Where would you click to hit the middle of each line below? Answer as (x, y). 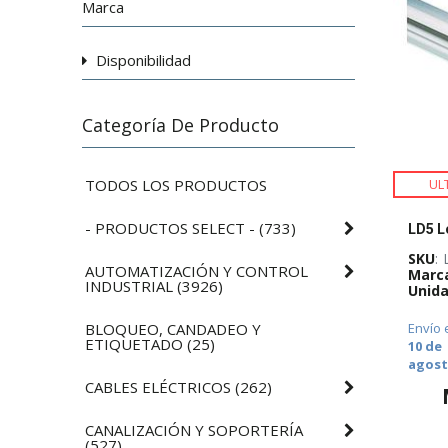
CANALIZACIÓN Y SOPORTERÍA (194, 429)
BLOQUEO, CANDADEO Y (173, 328)
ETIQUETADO (134, 343)
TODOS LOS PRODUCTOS (176, 184)
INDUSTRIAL (129, 285)
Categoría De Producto (181, 124)
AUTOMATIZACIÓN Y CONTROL (197, 270)
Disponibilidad (144, 59)
